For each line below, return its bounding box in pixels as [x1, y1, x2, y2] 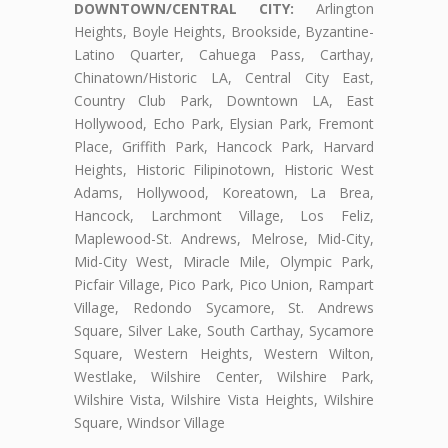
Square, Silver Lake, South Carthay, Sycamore [74, 320, 374, 340]
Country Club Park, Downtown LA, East [74, 90, 374, 110]
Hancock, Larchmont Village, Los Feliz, [74, 205, 374, 225]
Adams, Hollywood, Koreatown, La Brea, [74, 182, 374, 202]
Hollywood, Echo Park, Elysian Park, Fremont [74, 113, 374, 133]
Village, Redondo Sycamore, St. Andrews [74, 297, 374, 317]
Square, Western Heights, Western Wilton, [74, 343, 374, 363]
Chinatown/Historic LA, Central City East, [74, 67, 374, 87]
